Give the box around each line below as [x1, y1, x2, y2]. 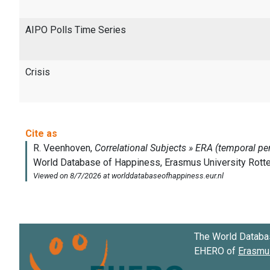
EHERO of [194, 245, 238, 257]
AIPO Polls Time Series [25, 24, 126, 36]
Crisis [25, 66, 50, 78]
